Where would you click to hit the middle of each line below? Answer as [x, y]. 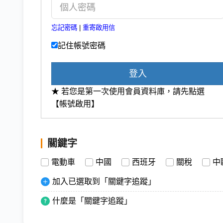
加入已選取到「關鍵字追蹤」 [104, 182]
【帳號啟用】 [75, 104]
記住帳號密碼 [82, 46]
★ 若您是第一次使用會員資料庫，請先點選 [128, 92]
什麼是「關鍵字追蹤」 [92, 201]
